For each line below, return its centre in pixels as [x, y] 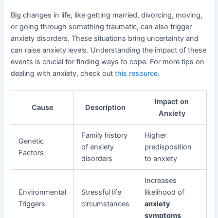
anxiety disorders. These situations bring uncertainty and [105, 38]
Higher [156, 136]
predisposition [168, 147]
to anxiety [161, 159]
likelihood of [165, 192]
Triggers [32, 204]
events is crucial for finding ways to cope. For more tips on [108, 62]
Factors [31, 153]
